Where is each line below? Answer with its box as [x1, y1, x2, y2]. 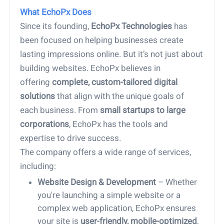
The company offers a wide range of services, [20, 147, 191, 157]
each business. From [20, 105, 100, 115]
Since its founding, [20, 21, 91, 31]
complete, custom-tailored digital [52, 77, 178, 87]
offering [20, 77, 52, 87]
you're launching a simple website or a [37, 190, 181, 200]
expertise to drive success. [20, 133, 121, 143]
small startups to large [100, 105, 186, 115]
